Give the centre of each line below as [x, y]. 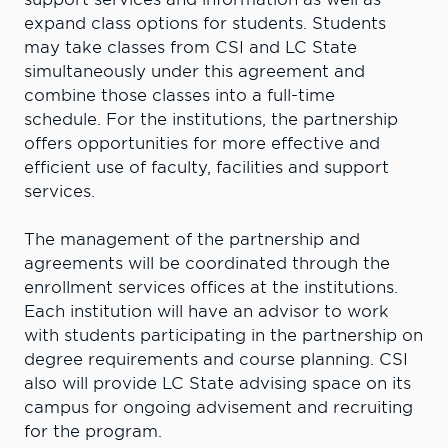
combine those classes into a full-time [179, 95]
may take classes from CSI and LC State [190, 47]
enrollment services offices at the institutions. [211, 287]
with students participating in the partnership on [223, 335]
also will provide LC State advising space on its [217, 383]
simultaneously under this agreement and [194, 71]
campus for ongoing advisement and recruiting [218, 407]
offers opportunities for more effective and [202, 143]
